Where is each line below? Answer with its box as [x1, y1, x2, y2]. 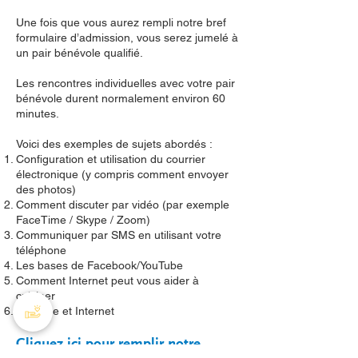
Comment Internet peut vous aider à [16, 274, 199, 287]
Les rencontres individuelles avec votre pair [16, 77, 235, 89]
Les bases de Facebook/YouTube [16, 259, 183, 272]
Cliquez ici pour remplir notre [16, 335, 201, 353]
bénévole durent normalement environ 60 [16, 92, 225, 105]
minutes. [16, 107, 59, 120]
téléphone [16, 244, 66, 257]
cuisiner [16, 289, 55, 302]
